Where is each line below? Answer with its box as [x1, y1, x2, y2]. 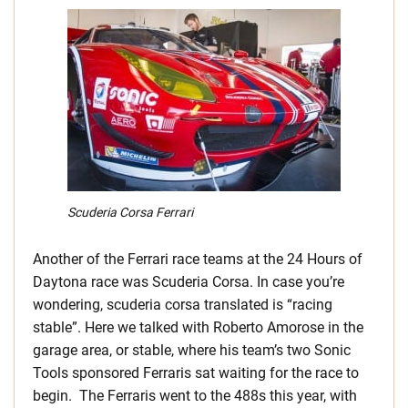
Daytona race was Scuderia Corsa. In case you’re [33, 273, 344, 291]
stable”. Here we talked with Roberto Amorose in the [33, 319, 363, 337]
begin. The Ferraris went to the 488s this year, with [33, 387, 357, 405]
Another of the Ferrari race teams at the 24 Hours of [33, 250, 362, 269]
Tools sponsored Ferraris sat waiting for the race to [33, 364, 359, 382]
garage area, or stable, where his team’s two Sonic [33, 342, 351, 360]
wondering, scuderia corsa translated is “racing [33, 296, 332, 314]
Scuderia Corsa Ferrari [67, 205, 193, 220]
